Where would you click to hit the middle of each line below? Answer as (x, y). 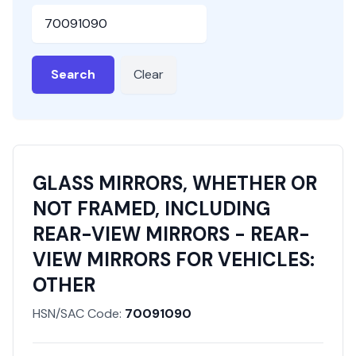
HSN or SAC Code (81, 13)
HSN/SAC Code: (77, 313)
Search (73, 74)
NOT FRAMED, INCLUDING (151, 209)
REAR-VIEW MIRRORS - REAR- (171, 234)
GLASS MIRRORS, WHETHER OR (175, 183)
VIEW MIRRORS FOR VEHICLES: (174, 259)
